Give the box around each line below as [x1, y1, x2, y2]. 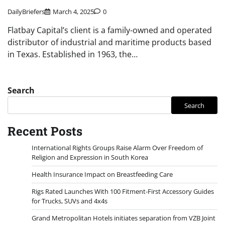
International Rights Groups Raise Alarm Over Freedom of [32, 143, 203, 153]
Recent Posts [8, 123, 82, 140]
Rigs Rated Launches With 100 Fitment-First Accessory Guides [32, 187, 214, 196]
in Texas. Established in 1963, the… [8, 49, 138, 60]
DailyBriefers [8, 7, 45, 17]
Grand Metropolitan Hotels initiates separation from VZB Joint [32, 213, 215, 223]
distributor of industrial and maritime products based [8, 37, 211, 48]
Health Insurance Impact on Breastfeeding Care [32, 170, 173, 179]
